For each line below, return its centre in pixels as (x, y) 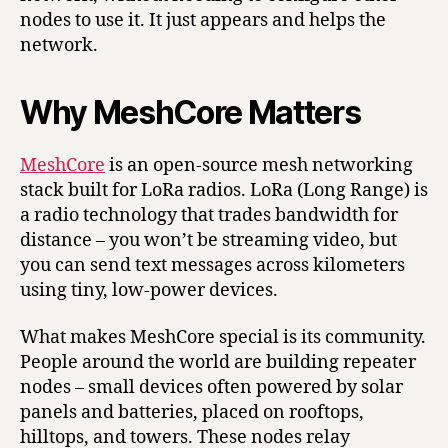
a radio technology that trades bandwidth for (209, 215)
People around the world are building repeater (218, 363)
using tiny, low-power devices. (149, 290)
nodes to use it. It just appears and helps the (203, 20)
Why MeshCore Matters (190, 112)
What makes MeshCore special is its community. (223, 338)
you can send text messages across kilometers (212, 265)
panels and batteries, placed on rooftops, (192, 413)
